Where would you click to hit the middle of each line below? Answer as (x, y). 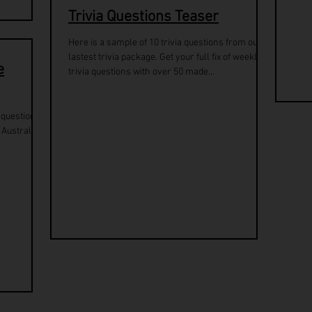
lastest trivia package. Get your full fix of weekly (165, 57)
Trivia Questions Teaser (143, 17)
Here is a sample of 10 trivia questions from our (165, 43)
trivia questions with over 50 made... (141, 72)
